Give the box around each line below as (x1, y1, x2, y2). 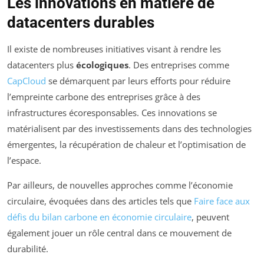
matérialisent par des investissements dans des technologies (7, 123, 252, 135)
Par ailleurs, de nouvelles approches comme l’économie (7, 179, 233, 192)
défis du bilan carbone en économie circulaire (7, 211, 192, 223)
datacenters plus (7, 59, 76, 71)
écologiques (76, 59, 128, 71)
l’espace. (7, 154, 41, 167)
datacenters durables (7, 14, 154, 32)
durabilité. (7, 243, 48, 255)
